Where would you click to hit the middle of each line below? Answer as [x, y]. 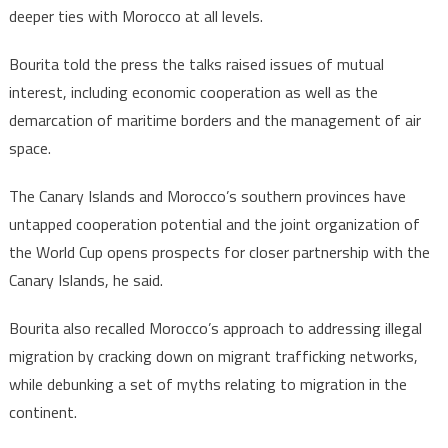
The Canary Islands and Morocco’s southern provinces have [207, 196]
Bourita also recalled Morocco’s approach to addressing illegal [215, 328]
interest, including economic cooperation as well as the [193, 92]
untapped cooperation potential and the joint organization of [214, 224]
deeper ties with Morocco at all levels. [135, 16]
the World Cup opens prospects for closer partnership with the [219, 252]
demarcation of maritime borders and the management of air [214, 120]
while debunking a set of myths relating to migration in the [207, 384]
